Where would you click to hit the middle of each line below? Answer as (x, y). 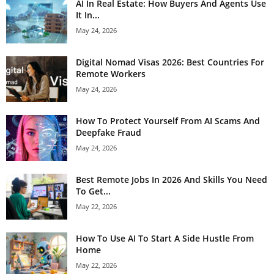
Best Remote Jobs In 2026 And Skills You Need (172, 179)
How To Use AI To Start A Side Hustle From (165, 238)
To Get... (93, 191)
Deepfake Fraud (109, 132)
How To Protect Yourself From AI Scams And (168, 120)
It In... (88, 15)
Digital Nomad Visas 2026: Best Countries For (170, 62)
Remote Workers (111, 73)
